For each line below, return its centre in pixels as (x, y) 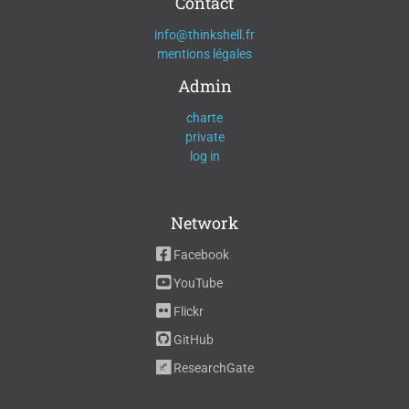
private (204, 137)
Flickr (187, 312)
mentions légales (204, 54)
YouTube (196, 283)
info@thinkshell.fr (204, 35)
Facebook (199, 255)
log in (204, 157)
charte (204, 118)
